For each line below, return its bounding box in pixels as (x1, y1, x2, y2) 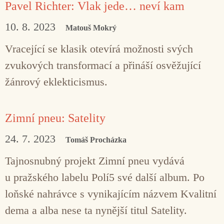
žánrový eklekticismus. (5, 75, 107, 88)
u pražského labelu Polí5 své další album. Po (5, 170, 204, 183)
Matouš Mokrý (65, 23, 116, 32)
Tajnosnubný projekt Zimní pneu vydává (5, 154, 184, 167)
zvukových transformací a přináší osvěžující (5, 58, 201, 71)
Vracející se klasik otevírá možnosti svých (5, 42, 193, 55)
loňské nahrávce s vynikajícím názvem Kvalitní (5, 187, 216, 200)
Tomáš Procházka (65, 135, 126, 144)
